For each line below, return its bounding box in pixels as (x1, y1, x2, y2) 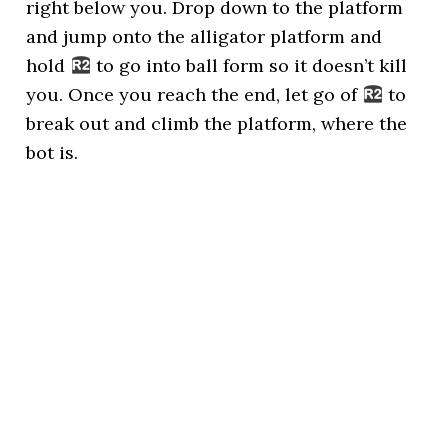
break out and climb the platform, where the (26, 112, 408, 135)
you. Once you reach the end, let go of (26, 83, 363, 106)
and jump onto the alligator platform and (26, 25, 383, 48)
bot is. (26, 141, 79, 164)
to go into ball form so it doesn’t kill (90, 54, 407, 77)
